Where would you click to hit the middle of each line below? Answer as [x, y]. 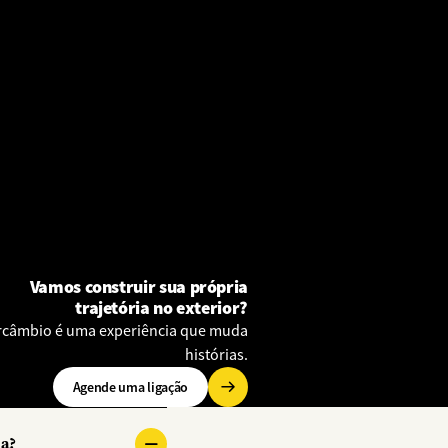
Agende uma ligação [130, 386]
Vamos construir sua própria [138, 287]
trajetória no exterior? [161, 308]
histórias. [216, 354]
